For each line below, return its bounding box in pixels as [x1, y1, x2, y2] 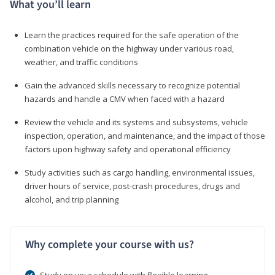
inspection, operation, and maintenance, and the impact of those [25, 130, 265, 141]
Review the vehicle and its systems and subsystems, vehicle [25, 116, 248, 128]
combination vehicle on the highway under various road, [25, 42, 234, 54]
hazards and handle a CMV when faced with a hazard [25, 93, 225, 104]
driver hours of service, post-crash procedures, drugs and [25, 180, 240, 192]
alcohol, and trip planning [25, 193, 118, 205]
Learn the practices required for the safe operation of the [25, 29, 239, 41]
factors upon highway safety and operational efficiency [25, 143, 231, 155]
